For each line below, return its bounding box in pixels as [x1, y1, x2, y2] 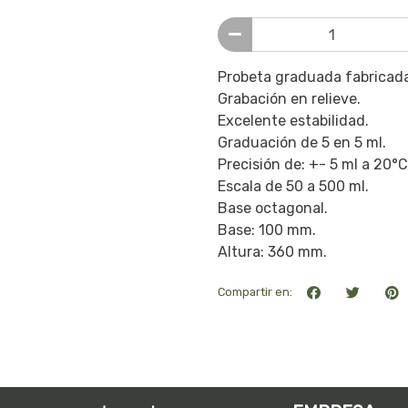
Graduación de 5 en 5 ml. [218, 134, 386, 152]
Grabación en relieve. [218, 90, 361, 108]
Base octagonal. [218, 199, 328, 218]
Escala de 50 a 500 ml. [218, 178, 369, 196]
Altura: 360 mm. [218, 243, 327, 261]
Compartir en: [218, 285, 292, 300]
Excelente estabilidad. [218, 112, 369, 130]
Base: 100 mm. [218, 221, 316, 240]
